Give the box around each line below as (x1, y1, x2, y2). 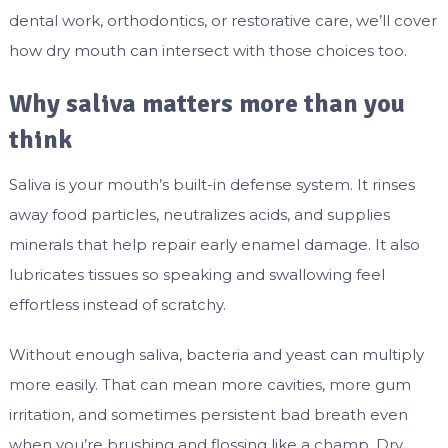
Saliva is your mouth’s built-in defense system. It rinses (8, 175, 415, 195)
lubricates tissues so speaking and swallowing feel (8, 265, 385, 285)
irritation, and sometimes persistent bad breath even (8, 405, 408, 425)
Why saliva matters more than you (8, 88, 405, 121)
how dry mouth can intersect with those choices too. (8, 41, 407, 61)
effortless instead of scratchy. (8, 295, 226, 315)
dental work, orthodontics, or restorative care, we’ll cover (8, 11, 437, 31)
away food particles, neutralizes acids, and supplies (8, 205, 390, 225)
